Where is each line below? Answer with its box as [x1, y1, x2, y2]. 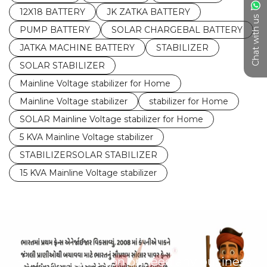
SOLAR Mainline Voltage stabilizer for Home [20, 114, 203, 125]
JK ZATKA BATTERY [107, 7, 190, 17]
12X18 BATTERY [20, 7, 85, 17]
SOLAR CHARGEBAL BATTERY [111, 24, 243, 35]
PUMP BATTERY [20, 24, 90, 35]
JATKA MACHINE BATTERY [20, 42, 135, 53]
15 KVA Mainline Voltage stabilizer [20, 167, 157, 178]
